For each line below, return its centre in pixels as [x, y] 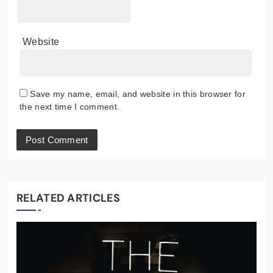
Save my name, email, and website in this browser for [138, 94]
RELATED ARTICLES [68, 198]
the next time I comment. [70, 106]
